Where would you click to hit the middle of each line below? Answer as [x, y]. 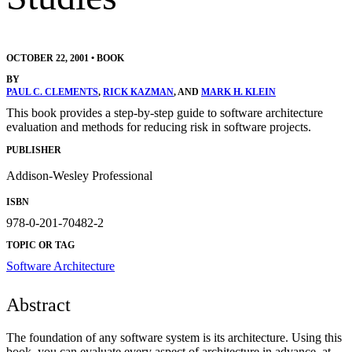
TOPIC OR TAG [40, 245]
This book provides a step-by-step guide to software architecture [165, 113]
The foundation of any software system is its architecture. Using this [174, 337]
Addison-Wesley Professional [79, 175]
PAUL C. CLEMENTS [52, 92]
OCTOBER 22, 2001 [48, 59]
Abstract [38, 304]
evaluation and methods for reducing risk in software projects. [159, 127]
